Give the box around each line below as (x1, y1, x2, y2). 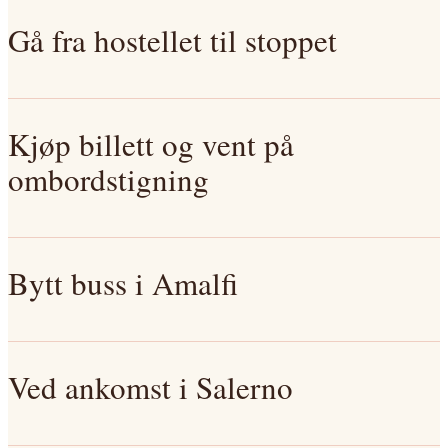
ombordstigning (8, 158, 209, 200)
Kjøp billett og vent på (8, 123, 294, 165)
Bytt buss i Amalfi (8, 262, 238, 304)
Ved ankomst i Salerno (8, 366, 293, 408)
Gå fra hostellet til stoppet (8, 19, 337, 61)
